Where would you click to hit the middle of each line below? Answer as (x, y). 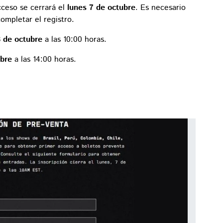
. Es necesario (161, 7)
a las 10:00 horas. (74, 39)
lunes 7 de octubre (101, 7)
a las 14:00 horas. (44, 59)
